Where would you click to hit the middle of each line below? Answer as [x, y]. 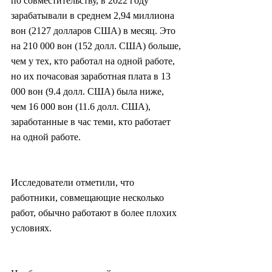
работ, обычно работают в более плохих [95, 213]
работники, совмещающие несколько [89, 198]
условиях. [31, 228]
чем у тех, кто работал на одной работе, [94, 61]
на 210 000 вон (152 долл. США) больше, [97, 46]
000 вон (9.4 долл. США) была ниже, [89, 92]
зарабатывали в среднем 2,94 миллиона [94, 16]
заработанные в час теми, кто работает [92, 122]
